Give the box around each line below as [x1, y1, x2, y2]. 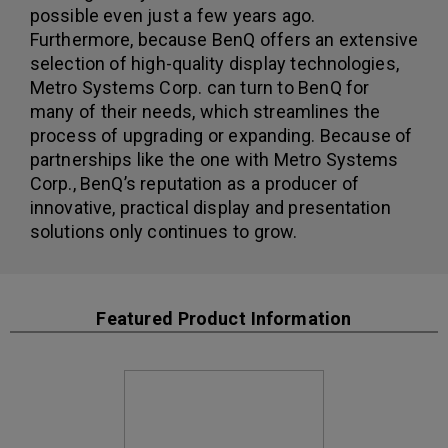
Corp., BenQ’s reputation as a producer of [30, 172, 360, 194]
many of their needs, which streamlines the [30, 100, 381, 122]
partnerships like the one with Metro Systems [30, 148, 399, 170]
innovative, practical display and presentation [30, 196, 391, 218]
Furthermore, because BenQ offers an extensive [30, 28, 419, 50]
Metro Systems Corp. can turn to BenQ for [30, 76, 370, 98]
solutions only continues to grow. [30, 220, 298, 242]
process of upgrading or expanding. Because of [30, 124, 413, 146]
